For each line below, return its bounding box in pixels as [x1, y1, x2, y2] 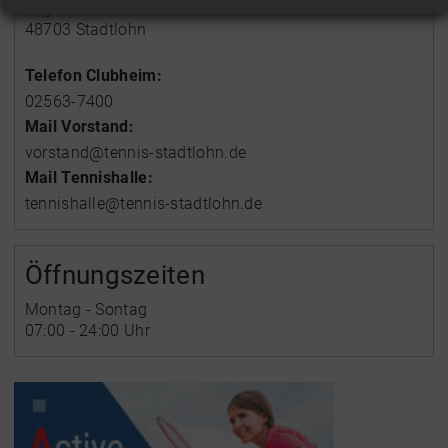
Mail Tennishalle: [24, 168, 153, 187]
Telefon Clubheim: [24, 66, 162, 85]
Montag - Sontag [24, 300, 148, 319]
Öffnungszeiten [24, 260, 205, 290]
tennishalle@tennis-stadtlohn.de [24, 194, 263, 213]
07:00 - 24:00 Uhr [24, 321, 155, 340]
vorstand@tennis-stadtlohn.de [24, 143, 247, 162]
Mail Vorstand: [24, 117, 134, 136]
